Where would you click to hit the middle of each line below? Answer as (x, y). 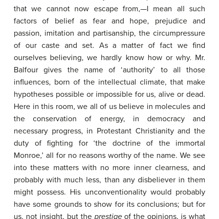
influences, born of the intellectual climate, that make (109, 82)
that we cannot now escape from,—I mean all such (109, 9)
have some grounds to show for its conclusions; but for (109, 204)
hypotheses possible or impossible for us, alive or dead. (109, 94)
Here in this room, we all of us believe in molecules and (109, 107)
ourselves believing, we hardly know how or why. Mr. (109, 58)
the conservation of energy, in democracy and (109, 119)
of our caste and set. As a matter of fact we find (109, 45)
